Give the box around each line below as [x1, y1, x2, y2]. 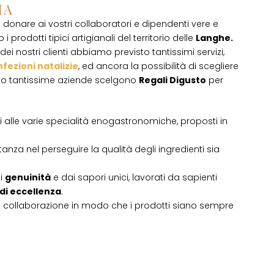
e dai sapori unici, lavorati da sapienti [51, 171, 217, 183]
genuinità [5, 171, 51, 183]
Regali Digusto [139, 74, 206, 86]
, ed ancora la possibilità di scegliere [78, 60, 239, 72]
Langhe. [196, 32, 233, 44]
